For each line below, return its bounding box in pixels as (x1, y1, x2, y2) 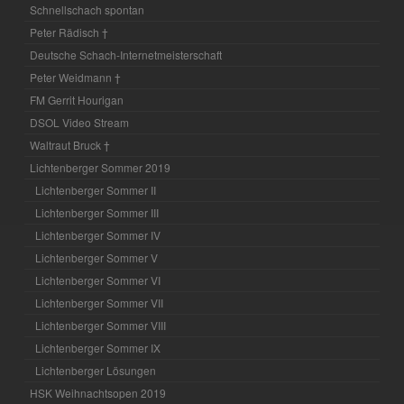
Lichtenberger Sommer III (35, 205, 160, 221)
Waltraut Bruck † (30, 137, 111, 153)
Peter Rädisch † (30, 24, 109, 41)
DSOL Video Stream (30, 115, 130, 131)
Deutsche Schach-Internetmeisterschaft (30, 47, 223, 63)
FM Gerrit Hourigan (30, 92, 124, 108)
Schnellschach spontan (30, 2, 145, 18)
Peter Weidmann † (30, 69, 122, 86)
